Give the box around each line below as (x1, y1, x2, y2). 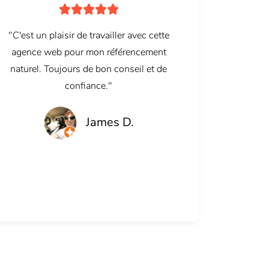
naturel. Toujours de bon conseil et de (10, 62, 168, 76)
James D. (85, 114, 134, 131)
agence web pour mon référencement (11, 46, 166, 59)
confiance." (65, 79, 113, 93)
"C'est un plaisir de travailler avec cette (8, 29, 169, 43)
